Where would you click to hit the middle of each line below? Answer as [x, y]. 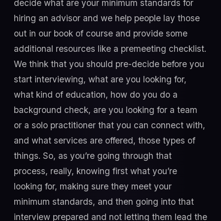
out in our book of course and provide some [101, 33]
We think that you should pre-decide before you [109, 64]
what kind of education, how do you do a [96, 94]
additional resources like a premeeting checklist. [110, 48]
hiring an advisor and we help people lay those [107, 18]
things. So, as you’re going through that [93, 155]
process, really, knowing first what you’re [95, 171]
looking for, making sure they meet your [93, 186]
